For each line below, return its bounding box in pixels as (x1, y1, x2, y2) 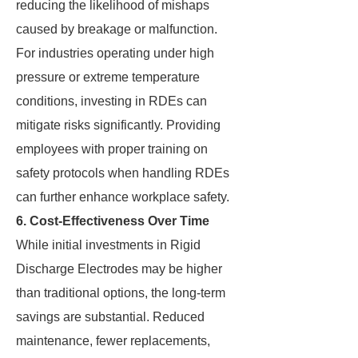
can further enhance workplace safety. (16, 190, 229, 204)
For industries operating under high (16, 46, 214, 60)
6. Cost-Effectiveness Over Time (16, 214, 209, 228)
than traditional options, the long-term (16, 286, 225, 300)
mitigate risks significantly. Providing (16, 118, 221, 132)
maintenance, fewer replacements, (16, 334, 210, 348)
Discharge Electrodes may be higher (16, 262, 222, 276)
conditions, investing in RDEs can (16, 94, 207, 108)
